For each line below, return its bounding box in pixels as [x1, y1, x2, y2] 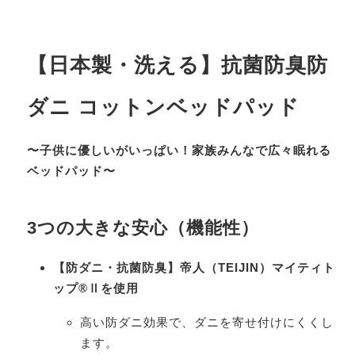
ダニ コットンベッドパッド [26, 95, 300, 120]
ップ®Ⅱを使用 [53, 281, 139, 296]
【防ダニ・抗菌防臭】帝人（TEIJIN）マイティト [53, 261, 336, 275]
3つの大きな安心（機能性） [26, 218, 259, 239]
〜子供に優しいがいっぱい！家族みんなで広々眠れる [26, 143, 331, 158]
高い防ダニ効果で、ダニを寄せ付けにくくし [79, 315, 334, 330]
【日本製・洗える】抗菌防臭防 [26, 53, 328, 78]
